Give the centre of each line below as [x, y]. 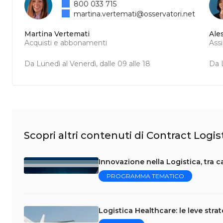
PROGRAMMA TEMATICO [145, 176]
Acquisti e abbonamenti [66, 43]
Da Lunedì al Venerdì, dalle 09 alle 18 [87, 64]
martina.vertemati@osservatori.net [135, 14]
